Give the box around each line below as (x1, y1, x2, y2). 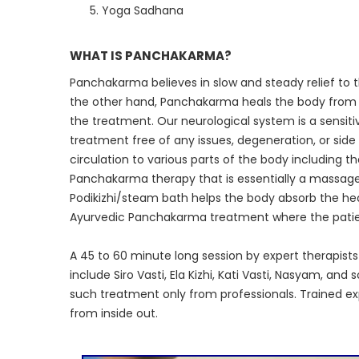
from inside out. (70, 305, 158, 321)
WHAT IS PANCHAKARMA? (70, 47, 232, 64)
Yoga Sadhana (102, 2, 184, 18)
